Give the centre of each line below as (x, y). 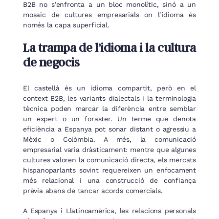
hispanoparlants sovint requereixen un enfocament (109, 170)
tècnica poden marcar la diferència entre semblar (109, 108)
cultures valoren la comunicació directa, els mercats (109, 160)
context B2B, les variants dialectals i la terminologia (109, 98)
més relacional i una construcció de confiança (109, 180)
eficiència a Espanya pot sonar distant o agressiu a (109, 129)
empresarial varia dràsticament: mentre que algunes (109, 149)
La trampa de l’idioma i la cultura (109, 48)
